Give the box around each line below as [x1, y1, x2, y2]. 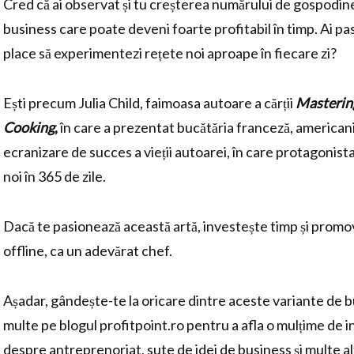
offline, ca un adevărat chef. [3, 242, 172, 259]
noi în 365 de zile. [3, 168, 106, 185]
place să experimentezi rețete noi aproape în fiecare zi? [3, 44, 337, 62]
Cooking [3, 119, 55, 136]
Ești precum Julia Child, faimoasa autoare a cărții [3, 94, 296, 111]
